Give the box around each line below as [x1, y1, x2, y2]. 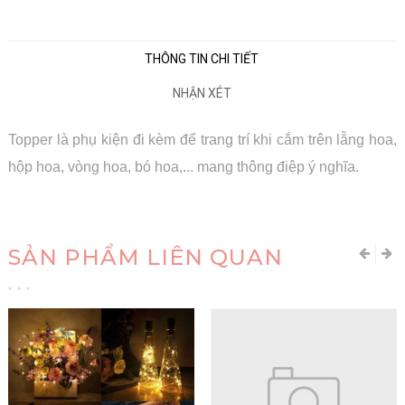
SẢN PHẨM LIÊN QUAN [8, 243, 283, 270]
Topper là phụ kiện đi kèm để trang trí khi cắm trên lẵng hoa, [8, 131, 397, 147]
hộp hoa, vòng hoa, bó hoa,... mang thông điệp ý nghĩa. [8, 158, 359, 174]
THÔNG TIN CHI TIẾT [145, 51, 259, 66]
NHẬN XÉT [172, 85, 231, 100]
